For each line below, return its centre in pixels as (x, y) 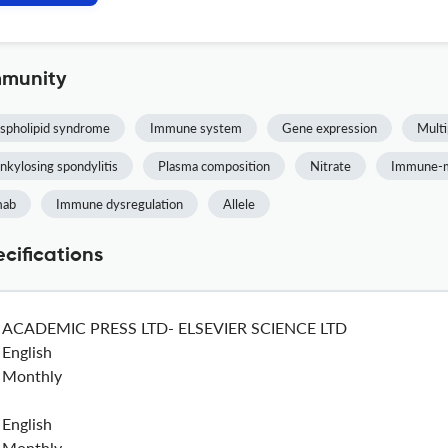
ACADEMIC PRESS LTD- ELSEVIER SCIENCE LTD (174, 327)
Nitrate (330, 166)
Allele (239, 204)
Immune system (196, 128)
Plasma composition (214, 166)
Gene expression (329, 128)
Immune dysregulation (119, 204)
